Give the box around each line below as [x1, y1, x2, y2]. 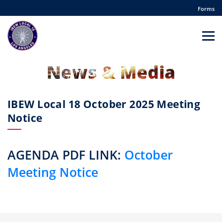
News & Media [47, 60, 175, 84]
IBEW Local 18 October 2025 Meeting [7, 97, 201, 111]
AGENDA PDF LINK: [7, 146, 124, 163]
